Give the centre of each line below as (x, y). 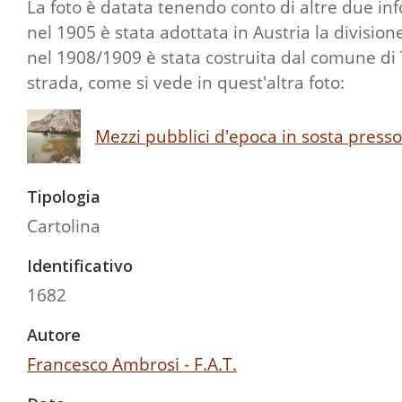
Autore (54, 334)
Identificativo (80, 265)
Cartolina (64, 225)
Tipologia (64, 196)
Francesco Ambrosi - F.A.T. (132, 363)
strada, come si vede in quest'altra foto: (186, 82)
